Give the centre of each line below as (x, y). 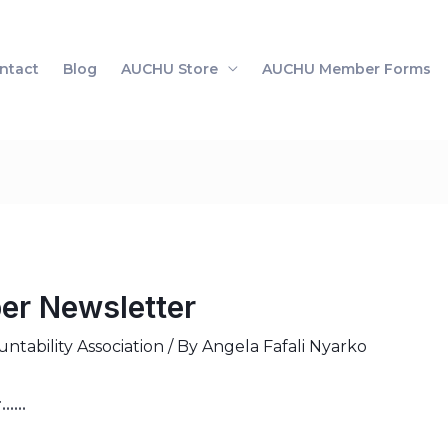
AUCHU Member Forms (346, 69)
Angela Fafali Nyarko (284, 347)
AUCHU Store (169, 69)
